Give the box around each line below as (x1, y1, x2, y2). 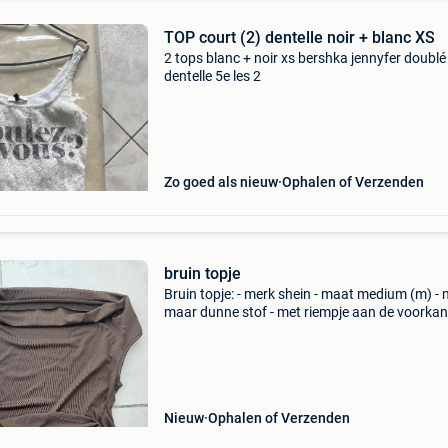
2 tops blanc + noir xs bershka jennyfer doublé (163, 50, 446, 66)
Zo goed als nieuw (163, 174, 278, 190)
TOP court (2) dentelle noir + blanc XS (163, 28, 435, 47)
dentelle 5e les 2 (163, 68, 261, 84)
